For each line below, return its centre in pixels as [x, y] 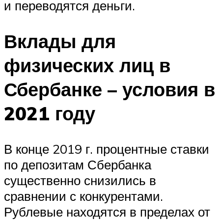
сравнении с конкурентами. [83, 196]
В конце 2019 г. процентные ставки [107, 149]
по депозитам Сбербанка [78, 164]
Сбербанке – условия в [110, 89]
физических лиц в [87, 65]
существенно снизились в [80, 180]
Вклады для [60, 41]
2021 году [50, 113]
